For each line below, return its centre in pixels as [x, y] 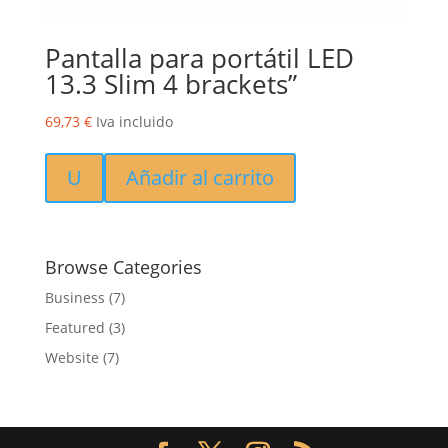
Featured [74, 328]
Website [71, 358]
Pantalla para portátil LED [199, 58]
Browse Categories [123, 267]
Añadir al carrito [199, 178]
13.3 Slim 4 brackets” [170, 84]
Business [74, 298]
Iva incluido [134, 122]
